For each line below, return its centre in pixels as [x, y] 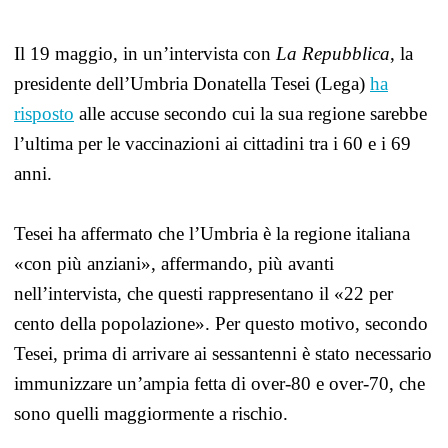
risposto [44, 113]
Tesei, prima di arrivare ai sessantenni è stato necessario [223, 353]
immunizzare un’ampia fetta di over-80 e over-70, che [219, 383]
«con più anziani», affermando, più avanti [174, 263]
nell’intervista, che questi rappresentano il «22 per [203, 293]
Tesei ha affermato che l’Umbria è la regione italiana [212, 233]
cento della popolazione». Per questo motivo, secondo [221, 323]
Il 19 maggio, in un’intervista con [145, 53]
